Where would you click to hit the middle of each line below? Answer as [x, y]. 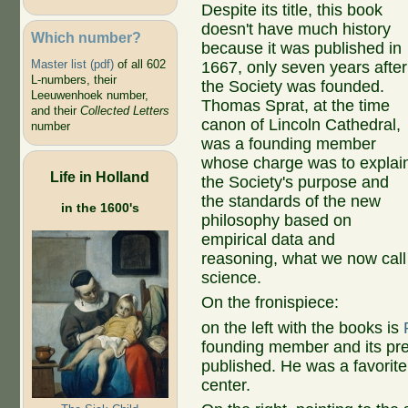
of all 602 [139, 65]
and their [55, 111]
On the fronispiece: [270, 303]
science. [232, 277]
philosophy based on [277, 220]
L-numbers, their [73, 80]
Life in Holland [100, 176]
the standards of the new [291, 201]
